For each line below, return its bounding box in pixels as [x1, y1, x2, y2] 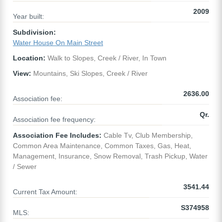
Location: [13, 54, 46, 62]
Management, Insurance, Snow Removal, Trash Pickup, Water [13, 152, 208, 161]
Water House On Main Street [13, 39, 103, 47]
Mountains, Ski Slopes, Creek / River [31, 69, 148, 78]
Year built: [13, 12, 44, 21]
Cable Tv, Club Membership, [102, 131, 193, 140]
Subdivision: [13, 28, 56, 37]
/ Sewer [13, 163, 37, 171]
